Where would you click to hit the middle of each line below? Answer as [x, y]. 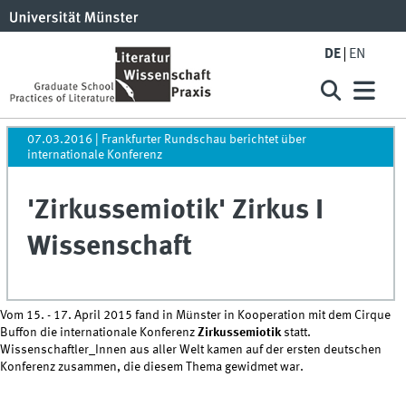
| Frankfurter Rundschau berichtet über [200, 140]
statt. [297, 333]
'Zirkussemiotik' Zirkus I [176, 211]
